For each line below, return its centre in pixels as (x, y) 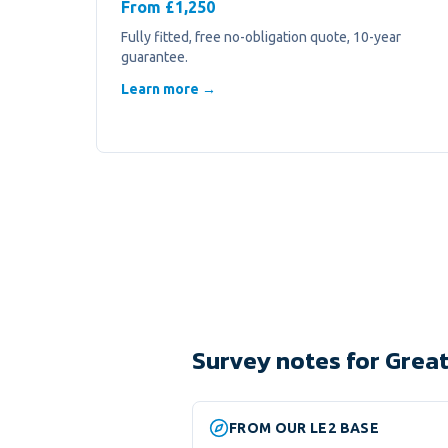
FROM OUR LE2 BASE (304, 428)
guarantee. (154, 57)
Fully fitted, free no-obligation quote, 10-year (261, 37)
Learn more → (168, 89)
